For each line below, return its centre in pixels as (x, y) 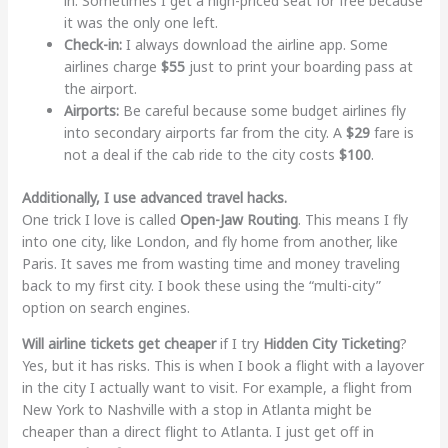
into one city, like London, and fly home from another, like (209, 241)
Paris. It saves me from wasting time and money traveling (210, 263)
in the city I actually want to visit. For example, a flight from (216, 387)
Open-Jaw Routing (238, 219)
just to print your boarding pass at (298, 66)
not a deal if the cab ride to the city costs (201, 154)
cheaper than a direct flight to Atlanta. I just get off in (197, 431)
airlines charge (112, 66)
